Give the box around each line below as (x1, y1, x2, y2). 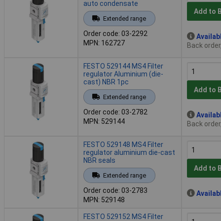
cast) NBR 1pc (83, 77, 129, 86)
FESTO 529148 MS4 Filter (83, 140, 163, 148)
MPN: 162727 (83, 38, 125, 47)
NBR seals (83, 156, 115, 164)
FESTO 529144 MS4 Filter (83, 62, 163, 70)
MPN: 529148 (83, 195, 125, 204)
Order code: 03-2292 (83, 29, 147, 37)
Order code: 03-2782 (83, 108, 147, 116)
